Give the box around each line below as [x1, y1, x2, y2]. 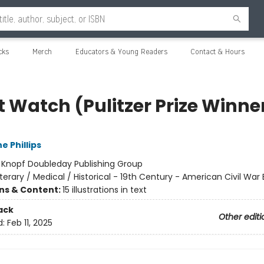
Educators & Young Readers [75, 46, 167, 57]
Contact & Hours [191, 46, 245, 57]
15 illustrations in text [62, 184, 147, 196]
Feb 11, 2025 [6, 217, 52, 229]
